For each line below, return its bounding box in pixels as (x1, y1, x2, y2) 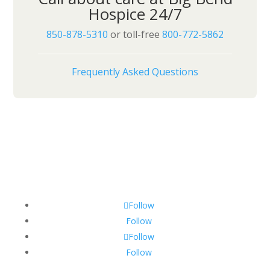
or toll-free (108, 28, 162, 42)
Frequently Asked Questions (72, 65, 198, 79)
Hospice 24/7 (87, 3, 183, 25)
